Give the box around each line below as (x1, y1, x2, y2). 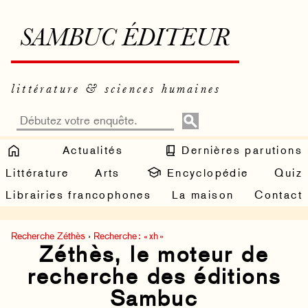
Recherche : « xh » (93, 230, 164, 242)
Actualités (63, 143, 123, 157)
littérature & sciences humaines (11, 83, 221, 96)
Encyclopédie (162, 166, 249, 179)
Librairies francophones (5, 188, 152, 202)
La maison (171, 188, 234, 202)
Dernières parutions (177, 143, 302, 157)
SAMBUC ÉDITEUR (20, 27, 230, 52)
